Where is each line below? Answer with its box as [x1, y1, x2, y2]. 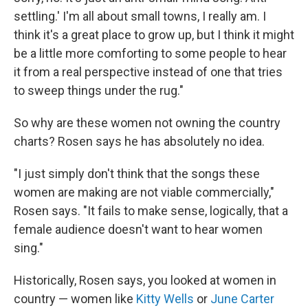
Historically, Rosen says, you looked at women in [14, 273, 276, 287]
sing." [14, 241, 43, 255]
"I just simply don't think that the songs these [14, 166, 260, 181]
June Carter [210, 291, 274, 306]
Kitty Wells [136, 291, 194, 306]
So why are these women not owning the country [14, 115, 280, 130]
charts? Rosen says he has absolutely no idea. [14, 134, 265, 148]
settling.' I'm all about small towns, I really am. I [14, 9, 266, 23]
